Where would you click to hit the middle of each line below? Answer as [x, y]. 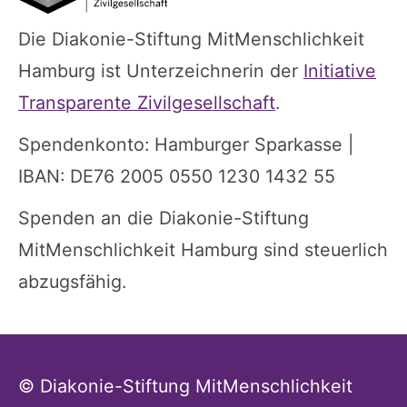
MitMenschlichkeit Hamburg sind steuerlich [203, 250]
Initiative [340, 71]
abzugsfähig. [72, 282]
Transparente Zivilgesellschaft [147, 103]
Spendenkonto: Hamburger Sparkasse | [186, 145]
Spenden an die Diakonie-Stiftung [164, 218]
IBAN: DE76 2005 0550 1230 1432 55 [177, 177]
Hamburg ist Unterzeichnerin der [161, 71]
